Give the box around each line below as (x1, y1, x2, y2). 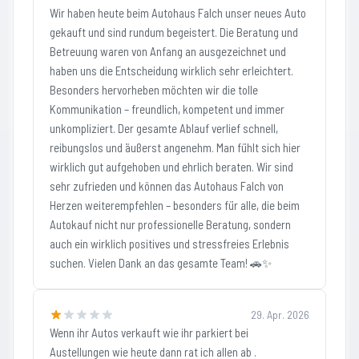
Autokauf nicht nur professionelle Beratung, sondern (50, 217, 291, 232)
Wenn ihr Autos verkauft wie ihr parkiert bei (50, 325, 248, 340)
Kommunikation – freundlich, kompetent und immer (50, 102, 284, 116)
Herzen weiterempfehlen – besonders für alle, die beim (50, 198, 300, 212)
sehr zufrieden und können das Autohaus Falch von (50, 179, 284, 193)
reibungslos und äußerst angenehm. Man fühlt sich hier (50, 140, 301, 155)
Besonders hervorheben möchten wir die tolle (50, 83, 258, 97)
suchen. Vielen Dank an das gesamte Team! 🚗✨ (50, 256, 272, 270)
